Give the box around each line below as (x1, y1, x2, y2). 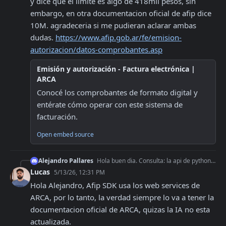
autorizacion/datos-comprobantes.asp (30, 44, 162, 54)
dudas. (30, 32, 55, 42)
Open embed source (37, 130, 94, 139)
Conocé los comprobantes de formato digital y (37, 87, 198, 97)
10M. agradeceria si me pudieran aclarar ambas (30, 20, 196, 30)
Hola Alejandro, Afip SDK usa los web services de (30, 180, 200, 190)
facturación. (37, 111, 78, 122)
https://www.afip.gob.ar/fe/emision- (55, 32, 182, 42)
